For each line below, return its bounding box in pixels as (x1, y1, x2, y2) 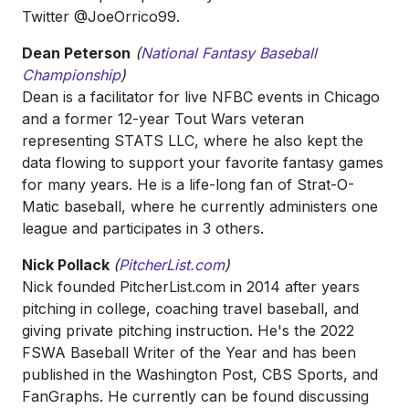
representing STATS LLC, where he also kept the (22, 131, 363, 150)
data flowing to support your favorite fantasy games (22, 153, 383, 172)
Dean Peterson (22, 44, 131, 62)
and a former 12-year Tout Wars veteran (22, 110, 304, 128)
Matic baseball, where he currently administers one (22, 197, 378, 215)
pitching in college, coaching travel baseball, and (22, 299, 359, 318)
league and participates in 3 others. (22, 219, 264, 237)
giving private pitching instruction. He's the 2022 (22, 321, 354, 340)
